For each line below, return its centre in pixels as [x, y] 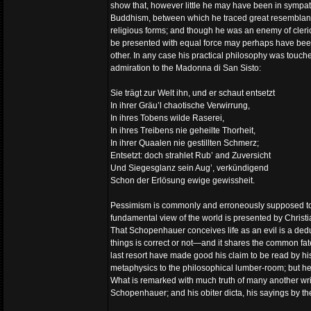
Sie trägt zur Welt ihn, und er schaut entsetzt [193, 93]
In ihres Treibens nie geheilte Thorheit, [183, 131]
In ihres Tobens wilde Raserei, [167, 118]
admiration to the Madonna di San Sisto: [186, 68]
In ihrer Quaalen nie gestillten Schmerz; [185, 143]
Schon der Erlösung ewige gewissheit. [183, 180]
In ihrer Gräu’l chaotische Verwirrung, [180, 106]
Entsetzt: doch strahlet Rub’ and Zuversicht [191, 155]
